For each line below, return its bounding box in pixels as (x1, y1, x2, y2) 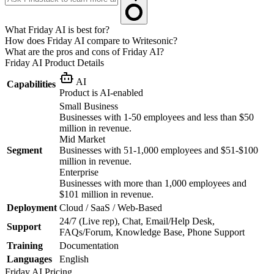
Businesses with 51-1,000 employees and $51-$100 (59, 144, 258, 155)
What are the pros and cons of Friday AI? (5, 46, 164, 57)
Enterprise (59, 166, 98, 177)
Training (7, 240, 43, 251)
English (59, 253, 89, 264)
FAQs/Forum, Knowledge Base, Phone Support (59, 226, 245, 237)
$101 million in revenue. (59, 188, 154, 199)
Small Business (59, 100, 118, 111)
